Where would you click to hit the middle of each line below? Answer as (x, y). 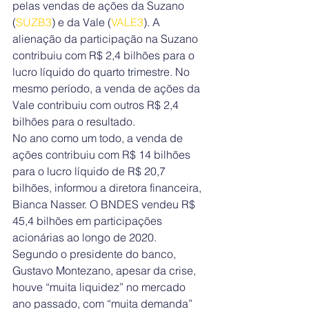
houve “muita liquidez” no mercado (100, 287)
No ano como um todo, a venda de (99, 138)
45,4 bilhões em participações (89, 221)
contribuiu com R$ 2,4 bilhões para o (105, 56)
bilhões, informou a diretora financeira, (108, 188)
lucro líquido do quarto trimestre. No (102, 72)
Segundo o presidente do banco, (96, 254)
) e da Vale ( (81, 22)
